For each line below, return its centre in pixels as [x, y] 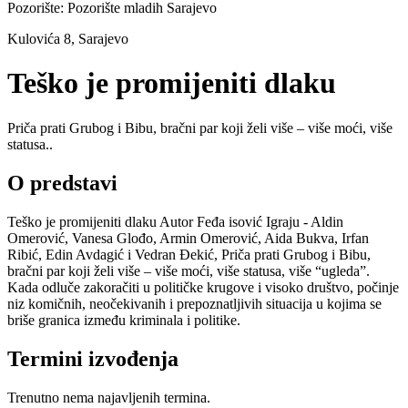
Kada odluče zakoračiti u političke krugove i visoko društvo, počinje [203, 287]
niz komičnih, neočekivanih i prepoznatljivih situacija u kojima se [194, 303]
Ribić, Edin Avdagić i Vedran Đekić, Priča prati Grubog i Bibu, [189, 254]
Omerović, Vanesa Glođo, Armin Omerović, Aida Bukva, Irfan [188, 238]
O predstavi [62, 183]
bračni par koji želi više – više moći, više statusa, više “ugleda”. [189, 270]
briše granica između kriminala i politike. [124, 320]
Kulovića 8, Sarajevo [68, 39]
